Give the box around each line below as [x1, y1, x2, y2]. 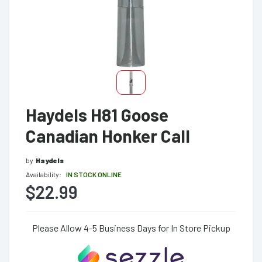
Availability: [26, 170, 61, 178]
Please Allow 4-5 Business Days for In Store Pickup [32, 222, 230, 233]
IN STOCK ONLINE [66, 170, 122, 178]
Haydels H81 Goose [26, 104, 168, 125]
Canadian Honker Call [26, 125, 190, 146]
